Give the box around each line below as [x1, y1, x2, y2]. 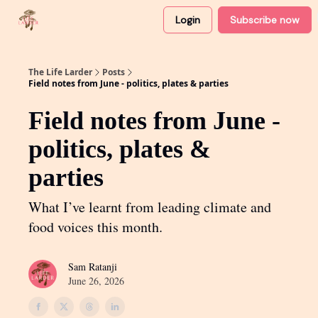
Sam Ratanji [68, 260, 117, 273]
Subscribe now [230, 13, 300, 26]
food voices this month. [28, 217, 163, 236]
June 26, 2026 [68, 274, 124, 287]
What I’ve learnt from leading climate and [28, 197, 271, 216]
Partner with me [93, 16, 158, 27]
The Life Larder [28, 66, 92, 78]
